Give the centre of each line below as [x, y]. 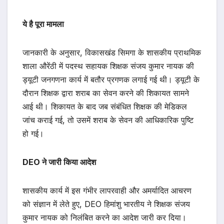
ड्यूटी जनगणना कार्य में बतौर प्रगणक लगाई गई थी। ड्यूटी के [111, 80]
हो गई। [33, 134]
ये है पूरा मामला [43, 24]
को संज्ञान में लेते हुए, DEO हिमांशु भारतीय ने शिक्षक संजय [106, 204]
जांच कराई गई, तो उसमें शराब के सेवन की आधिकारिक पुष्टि [108, 120]
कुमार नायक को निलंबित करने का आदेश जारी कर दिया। [104, 218]
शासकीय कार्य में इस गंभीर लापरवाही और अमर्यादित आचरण [107, 191]
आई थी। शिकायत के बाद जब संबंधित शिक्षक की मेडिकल [105, 107]
